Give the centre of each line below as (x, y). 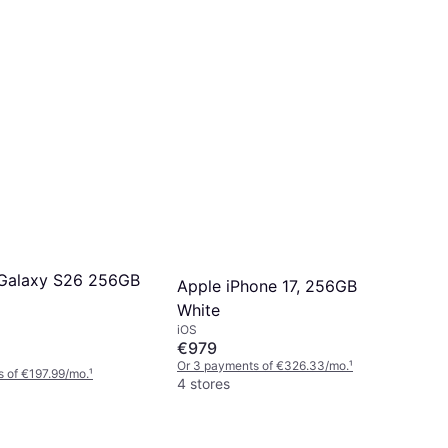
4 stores (203, 383)
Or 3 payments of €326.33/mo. (263, 365)
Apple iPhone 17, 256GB (267, 285)
